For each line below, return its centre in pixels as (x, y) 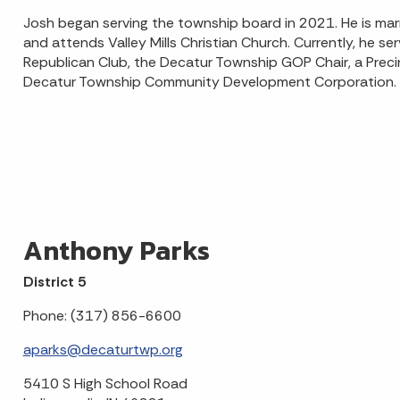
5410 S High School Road (105, 384)
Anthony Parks (116, 251)
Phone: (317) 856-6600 (102, 316)
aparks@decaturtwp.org (103, 350)
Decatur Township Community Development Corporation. (209, 82)
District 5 (54, 282)
